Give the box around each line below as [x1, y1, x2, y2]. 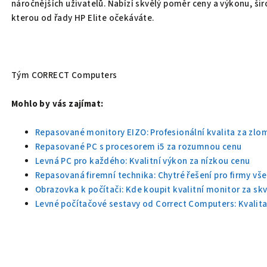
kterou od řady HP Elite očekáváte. [11, 11, 154, 24]
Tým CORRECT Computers [11, 69, 117, 82]
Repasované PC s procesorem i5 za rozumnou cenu [35, 140, 242, 153]
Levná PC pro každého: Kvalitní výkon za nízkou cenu [35, 154, 250, 167]
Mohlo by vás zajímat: [11, 97, 104, 110]
